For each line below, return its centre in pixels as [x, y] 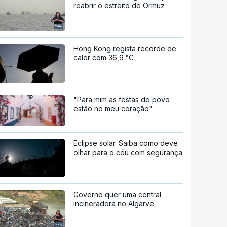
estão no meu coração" [113, 108]
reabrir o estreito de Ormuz [119, 6]
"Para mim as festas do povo [122, 99]
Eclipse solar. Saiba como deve [126, 143]
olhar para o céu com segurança [128, 153]
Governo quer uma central [118, 195]
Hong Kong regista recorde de [125, 48]
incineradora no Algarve [114, 204]
